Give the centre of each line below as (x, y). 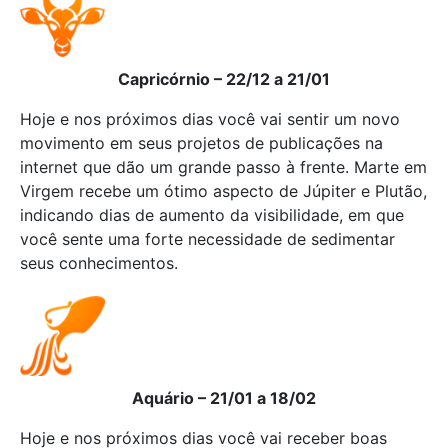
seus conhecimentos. (99, 263)
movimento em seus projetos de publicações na (201, 143)
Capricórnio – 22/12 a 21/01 (224, 79)
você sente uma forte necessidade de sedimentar (207, 239)
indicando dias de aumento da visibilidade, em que (212, 215)
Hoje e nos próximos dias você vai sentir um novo (210, 119)
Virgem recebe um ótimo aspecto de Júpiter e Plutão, (223, 191)
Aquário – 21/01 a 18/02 (224, 398)
